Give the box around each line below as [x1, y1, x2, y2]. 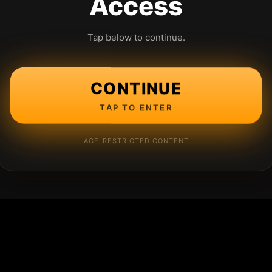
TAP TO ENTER [100, 103, 172, 113]
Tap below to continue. [87, 32, 185, 43]
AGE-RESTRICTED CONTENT [83, 137, 189, 145]
